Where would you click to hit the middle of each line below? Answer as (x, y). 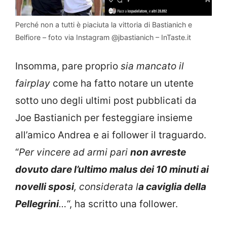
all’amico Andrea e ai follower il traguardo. (111, 135)
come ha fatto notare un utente (122, 84)
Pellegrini (37, 204)
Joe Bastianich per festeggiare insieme (104, 118)
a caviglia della (172, 187)
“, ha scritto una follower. (122, 204)
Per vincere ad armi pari (74, 153)
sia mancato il (152, 66)
